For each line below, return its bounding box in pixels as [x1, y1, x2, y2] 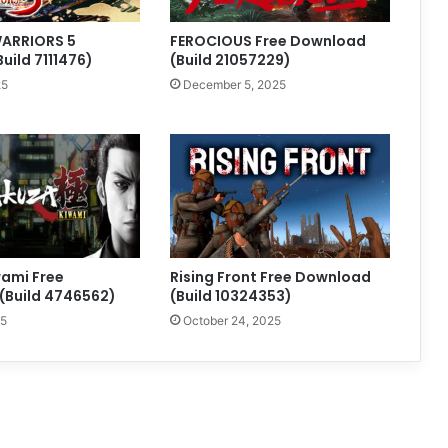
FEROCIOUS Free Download [169, 30, 366, 51]
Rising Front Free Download [169, 266, 371, 287]
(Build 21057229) [169, 49, 291, 70]
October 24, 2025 [182, 312, 281, 328]
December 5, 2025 [182, 76, 286, 92]
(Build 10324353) [169, 285, 292, 306]
